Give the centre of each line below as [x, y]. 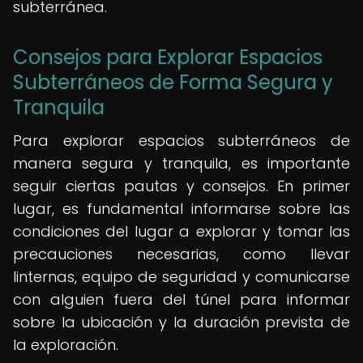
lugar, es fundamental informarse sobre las [181, 209]
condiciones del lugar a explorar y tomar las [181, 231]
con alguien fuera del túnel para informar [181, 299]
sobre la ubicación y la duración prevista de [181, 322]
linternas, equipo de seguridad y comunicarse [181, 277]
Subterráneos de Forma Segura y [173, 82]
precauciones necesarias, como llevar [181, 254]
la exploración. [66, 345]
